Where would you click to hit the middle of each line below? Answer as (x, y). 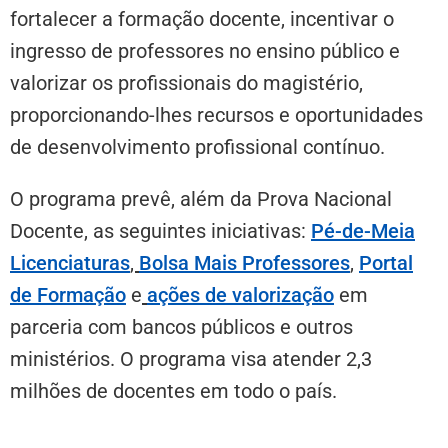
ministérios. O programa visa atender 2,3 (191, 358)
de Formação (68, 294)
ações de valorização (240, 294)
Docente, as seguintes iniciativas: (160, 230)
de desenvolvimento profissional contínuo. (199, 146)
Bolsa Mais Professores (244, 262)
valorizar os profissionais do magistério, (186, 82)
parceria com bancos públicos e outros (181, 326)
